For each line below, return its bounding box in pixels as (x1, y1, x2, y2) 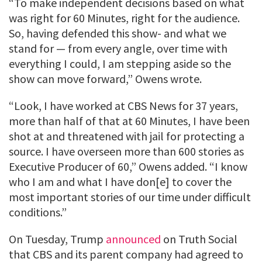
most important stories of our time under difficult (9, 189, 251, 205)
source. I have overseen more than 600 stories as (9, 144, 244, 159)
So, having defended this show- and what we (9, 26, 226, 41)
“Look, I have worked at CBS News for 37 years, (9, 98, 238, 113)
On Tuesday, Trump (9, 232, 106, 247)
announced (106, 232, 161, 247)
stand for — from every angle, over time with (9, 41, 227, 56)
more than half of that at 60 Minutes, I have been (9, 113, 250, 129)
